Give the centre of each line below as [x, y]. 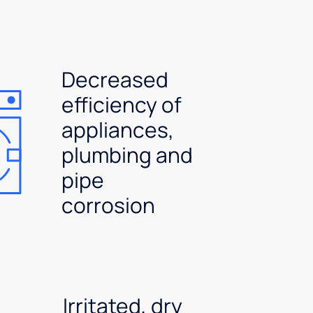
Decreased [115, 79]
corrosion [109, 205]
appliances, [118, 129]
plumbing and [128, 154]
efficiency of [122, 104]
